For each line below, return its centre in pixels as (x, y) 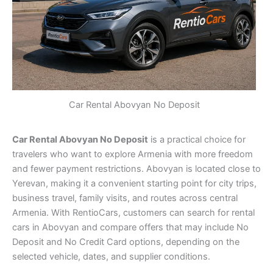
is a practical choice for (197, 140)
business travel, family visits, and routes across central (125, 198)
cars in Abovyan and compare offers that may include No (130, 228)
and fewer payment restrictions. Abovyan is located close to (136, 169)
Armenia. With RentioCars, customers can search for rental (133, 213)
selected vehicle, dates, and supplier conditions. (111, 257)
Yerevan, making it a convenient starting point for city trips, (134, 184)
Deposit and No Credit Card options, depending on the (126, 242)
